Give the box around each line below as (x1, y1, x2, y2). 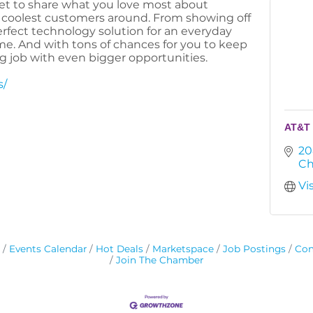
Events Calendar (8, 243, 87, 254)
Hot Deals (95, 243, 143, 254)
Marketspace (152, 243, 214, 254)
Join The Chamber (116, 254, 203, 265)
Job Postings (222, 243, 286, 254)
